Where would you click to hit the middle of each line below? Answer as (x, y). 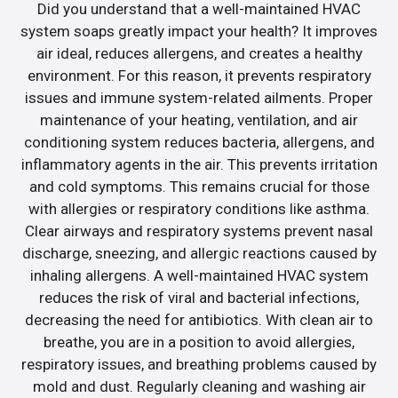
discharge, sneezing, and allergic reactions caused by (199, 253)
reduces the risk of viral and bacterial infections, (199, 297)
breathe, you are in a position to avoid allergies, (199, 342)
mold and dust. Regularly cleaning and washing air (199, 386)
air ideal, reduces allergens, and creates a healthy (199, 53)
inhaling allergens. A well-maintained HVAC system (199, 275)
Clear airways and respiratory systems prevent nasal (199, 231)
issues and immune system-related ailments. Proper (199, 97)
